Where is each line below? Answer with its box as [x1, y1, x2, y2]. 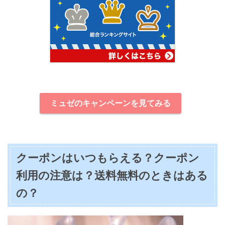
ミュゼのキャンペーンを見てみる [50, 98, 171, 107]
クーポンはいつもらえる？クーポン [16, 151, 200, 164]
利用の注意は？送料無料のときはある [16, 169, 208, 182]
